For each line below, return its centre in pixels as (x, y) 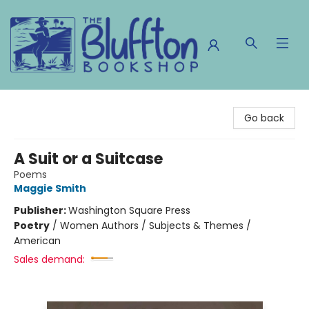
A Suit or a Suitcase (88, 159)
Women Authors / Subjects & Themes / (156, 226)
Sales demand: (49, 259)
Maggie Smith (50, 188)
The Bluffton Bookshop (65, 103)
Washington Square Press (129, 210)
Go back (264, 118)
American (37, 241)
